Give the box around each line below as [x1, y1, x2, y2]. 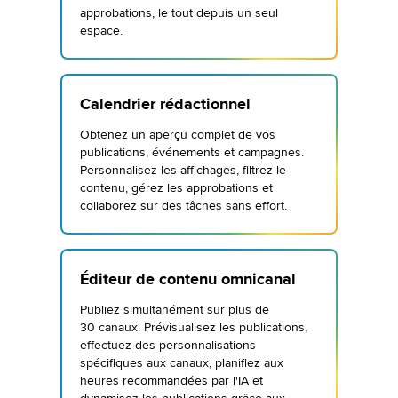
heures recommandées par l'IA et [80, 373, 263, 388]
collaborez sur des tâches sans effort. [80, 198, 287, 213]
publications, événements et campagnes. [80, 145, 304, 160]
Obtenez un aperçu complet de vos [80, 127, 275, 142]
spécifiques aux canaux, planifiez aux [80, 355, 283, 370]
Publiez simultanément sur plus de [80, 302, 269, 317]
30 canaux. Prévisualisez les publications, [80, 320, 307, 335]
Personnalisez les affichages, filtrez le [80, 163, 286, 178]
